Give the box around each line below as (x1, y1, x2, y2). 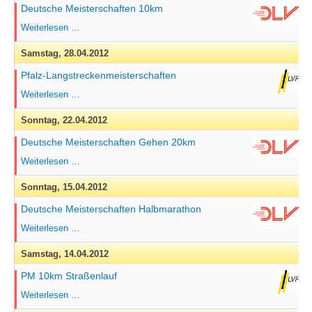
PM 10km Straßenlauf (20, 270, 117, 281)
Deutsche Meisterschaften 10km (20, 3, 163, 14)
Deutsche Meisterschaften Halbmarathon (20, 203, 201, 214)
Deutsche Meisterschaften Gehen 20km (20, 136, 196, 148)
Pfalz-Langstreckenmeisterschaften (20, 70, 176, 81)
